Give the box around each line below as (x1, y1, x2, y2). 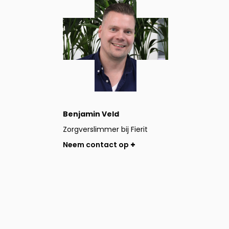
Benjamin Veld (62, 108, 119, 119)
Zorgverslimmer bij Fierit (62, 124, 148, 134)
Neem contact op (62, 139, 129, 150)
